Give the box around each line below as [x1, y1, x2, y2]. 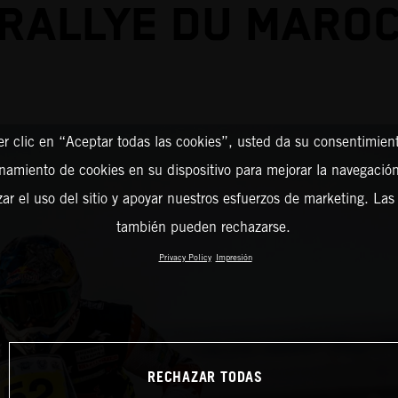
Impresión [215, 251, 252, 262]
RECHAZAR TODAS [147, 363, 263, 392]
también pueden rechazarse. [115, 218, 291, 235]
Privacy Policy [158, 251, 211, 262]
